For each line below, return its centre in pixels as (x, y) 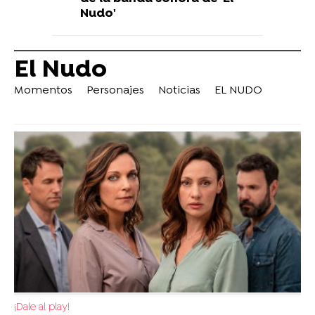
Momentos (43, 91)
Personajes (115, 91)
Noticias (179, 91)
